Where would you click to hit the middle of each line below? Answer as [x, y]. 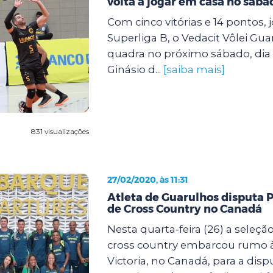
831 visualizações [60, 131]
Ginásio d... [135, 69]
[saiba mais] [194, 69]
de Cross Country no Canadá [184, 209]
